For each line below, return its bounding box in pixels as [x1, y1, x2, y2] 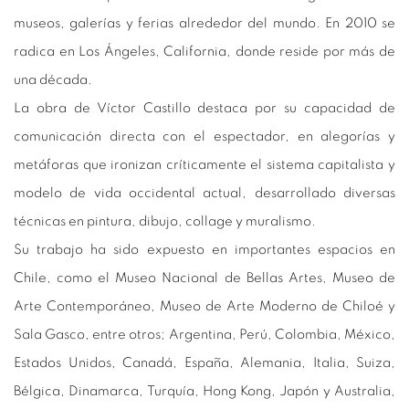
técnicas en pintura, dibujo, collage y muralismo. [14, 214, 316, 228]
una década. [14, 72, 92, 87]
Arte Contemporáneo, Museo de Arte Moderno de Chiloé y [14, 299, 395, 313]
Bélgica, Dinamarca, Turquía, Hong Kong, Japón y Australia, [14, 383, 395, 398]
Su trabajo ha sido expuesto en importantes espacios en [14, 242, 395, 257]
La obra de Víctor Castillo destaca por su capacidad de [14, 100, 395, 115]
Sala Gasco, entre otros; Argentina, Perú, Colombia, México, [14, 327, 395, 341]
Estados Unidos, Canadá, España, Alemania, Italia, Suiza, [14, 355, 395, 370]
